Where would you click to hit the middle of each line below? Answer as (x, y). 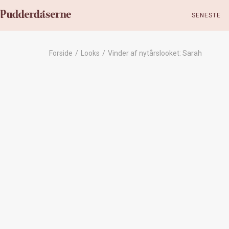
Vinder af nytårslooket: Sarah (155, 53)
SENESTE (206, 15)
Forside (61, 53)
